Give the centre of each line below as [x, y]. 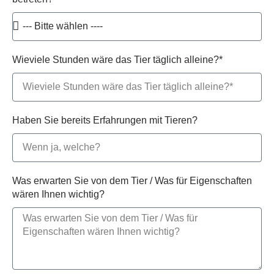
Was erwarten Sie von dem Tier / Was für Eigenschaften [132, 180]
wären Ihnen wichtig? [58, 194]
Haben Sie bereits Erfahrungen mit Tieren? [105, 120]
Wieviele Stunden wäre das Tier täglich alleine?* [117, 59]
